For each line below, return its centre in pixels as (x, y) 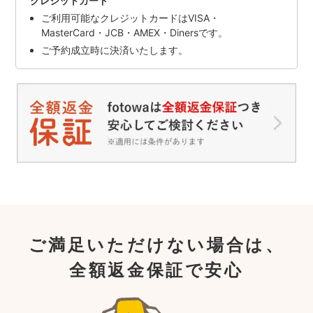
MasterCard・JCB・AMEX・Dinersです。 (135, 32)
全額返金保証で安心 (156, 270)
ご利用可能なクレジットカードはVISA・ (131, 17)
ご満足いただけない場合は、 (156, 245)
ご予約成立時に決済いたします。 (115, 50)
